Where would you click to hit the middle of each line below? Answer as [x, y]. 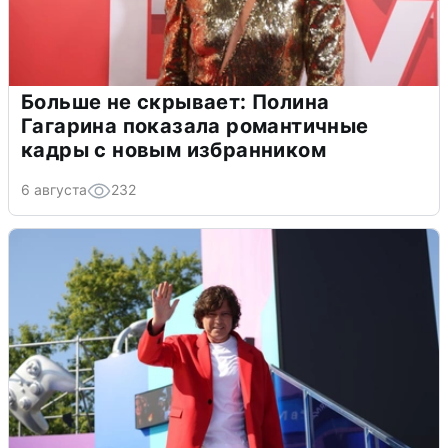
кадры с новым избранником [173, 149]
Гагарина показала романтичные [195, 125]
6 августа [54, 189]
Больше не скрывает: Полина [175, 101]
